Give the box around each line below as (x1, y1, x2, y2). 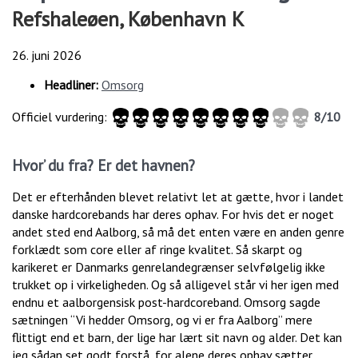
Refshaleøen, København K (12, 5, 245, 32)
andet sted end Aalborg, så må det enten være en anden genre (12, 223, 344, 240)
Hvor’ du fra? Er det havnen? (12, 155, 195, 175)
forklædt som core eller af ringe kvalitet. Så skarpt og (12, 241, 302, 257)
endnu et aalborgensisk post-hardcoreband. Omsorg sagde (12, 293, 320, 310)
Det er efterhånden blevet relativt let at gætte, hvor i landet (12, 188, 344, 205)
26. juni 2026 (12, 46, 82, 63)
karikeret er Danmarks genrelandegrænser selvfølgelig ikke (12, 258, 325, 275)
